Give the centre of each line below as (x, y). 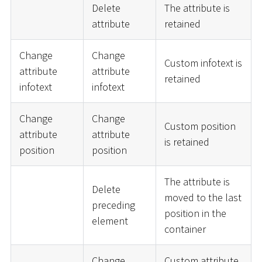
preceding (113, 205)
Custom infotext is (203, 63)
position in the (195, 213)
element (110, 220)
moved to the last (203, 197)
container (185, 229)
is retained (187, 142)
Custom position (200, 126)
